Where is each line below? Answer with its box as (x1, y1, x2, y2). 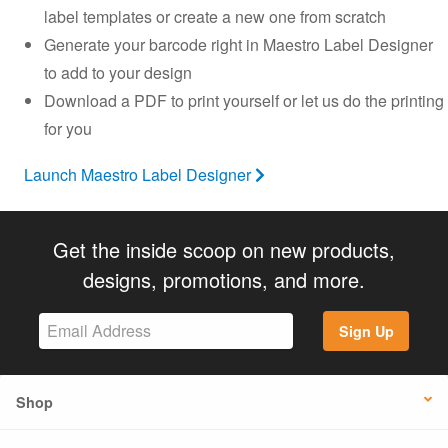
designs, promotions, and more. (83, 264, 365, 294)
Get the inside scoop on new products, (53, 234, 395, 264)
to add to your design (44, 60, 192, 84)
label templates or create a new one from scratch (44, 4, 386, 28)
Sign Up (338, 320, 394, 341)
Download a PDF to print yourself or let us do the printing (44, 88, 444, 112)
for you (44, 116, 92, 140)
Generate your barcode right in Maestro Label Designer (44, 32, 433, 56)
